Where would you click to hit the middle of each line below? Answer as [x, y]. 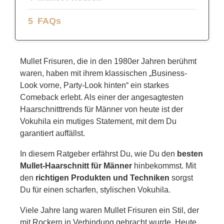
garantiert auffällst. [52, 133]
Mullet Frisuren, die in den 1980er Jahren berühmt [108, 61]
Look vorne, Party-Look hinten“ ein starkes [94, 85]
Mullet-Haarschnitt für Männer [76, 165]
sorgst [181, 177]
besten [190, 153]
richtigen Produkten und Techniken [102, 177]
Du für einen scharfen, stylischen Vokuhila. [95, 189]
